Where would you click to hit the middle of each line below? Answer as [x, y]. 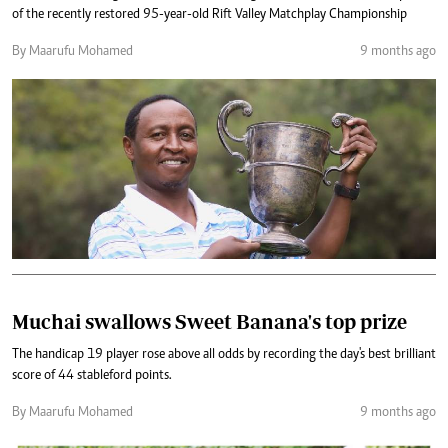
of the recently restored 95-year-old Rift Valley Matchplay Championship [209, 14]
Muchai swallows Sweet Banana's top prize [209, 321]
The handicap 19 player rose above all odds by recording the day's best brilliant [224, 354]
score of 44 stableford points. [92, 375]
